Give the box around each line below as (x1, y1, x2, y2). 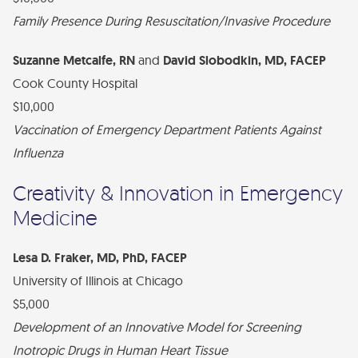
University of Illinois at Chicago (13, 272, 183, 288)
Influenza (13, 145, 63, 161)
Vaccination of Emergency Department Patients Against (13, 121, 321, 137)
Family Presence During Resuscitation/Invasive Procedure (13, 13, 330, 29)
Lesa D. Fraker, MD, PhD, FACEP (13, 249, 187, 266)
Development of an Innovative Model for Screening (13, 319, 301, 335)
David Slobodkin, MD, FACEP (160, 52, 326, 69)
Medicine (13, 205, 97, 230)
